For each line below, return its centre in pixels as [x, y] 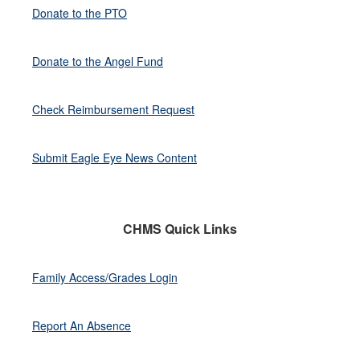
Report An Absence [82, 325]
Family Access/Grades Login [105, 277]
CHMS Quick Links [180, 228]
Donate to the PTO [80, 12]
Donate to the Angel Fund [98, 61]
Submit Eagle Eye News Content [115, 157]
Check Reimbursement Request [113, 109]
